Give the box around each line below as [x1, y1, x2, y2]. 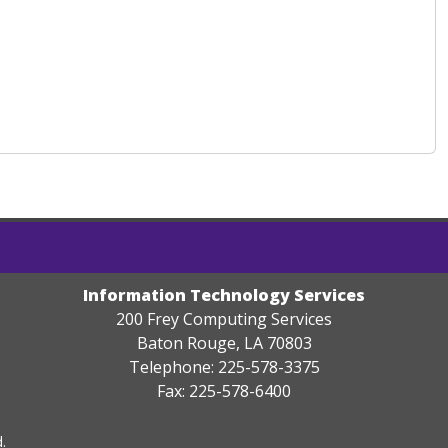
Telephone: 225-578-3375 [128, 356, 320, 378]
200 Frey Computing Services [116, 308, 332, 330]
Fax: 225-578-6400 [157, 380, 291, 402]
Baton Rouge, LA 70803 [136, 332, 312, 354]
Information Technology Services [83, 284, 365, 306]
